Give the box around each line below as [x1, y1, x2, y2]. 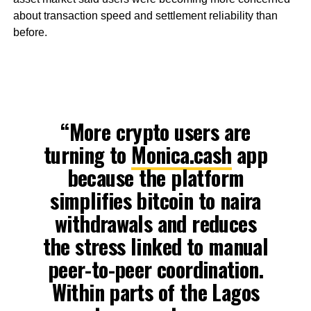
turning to [43, 138, 132, 170]
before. [12, 26, 47, 38]
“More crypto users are [60, 115, 251, 147]
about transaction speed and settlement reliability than [12, 9, 278, 22]
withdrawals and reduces [54, 207, 256, 239]
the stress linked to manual [42, 230, 269, 262]
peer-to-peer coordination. [47, 253, 264, 285]
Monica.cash [131, 138, 232, 170]
